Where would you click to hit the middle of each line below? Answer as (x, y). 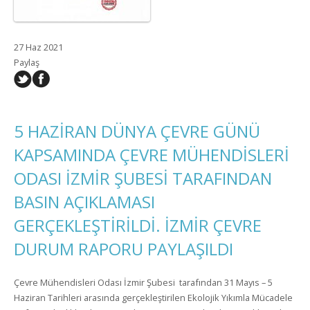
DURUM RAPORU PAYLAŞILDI (124, 249)
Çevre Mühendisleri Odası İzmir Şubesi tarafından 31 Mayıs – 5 (143, 282)
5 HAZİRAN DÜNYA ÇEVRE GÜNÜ (137, 131)
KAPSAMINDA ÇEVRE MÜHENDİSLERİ (152, 155)
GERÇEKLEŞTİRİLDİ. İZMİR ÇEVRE (138, 225)
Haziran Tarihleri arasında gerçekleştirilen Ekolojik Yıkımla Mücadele (153, 298)
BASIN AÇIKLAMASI (84, 202)
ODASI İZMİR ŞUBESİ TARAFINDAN (143, 178)
